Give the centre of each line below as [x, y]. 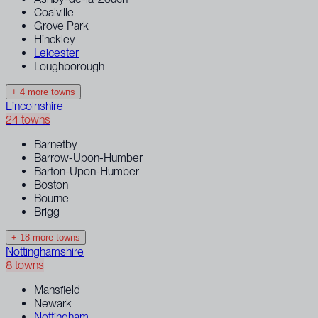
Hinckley [55, 39]
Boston [51, 185]
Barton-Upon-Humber [87, 171]
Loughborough [69, 66]
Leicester [56, 53]
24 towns [28, 119]
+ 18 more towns [46, 237]
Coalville [54, 12]
